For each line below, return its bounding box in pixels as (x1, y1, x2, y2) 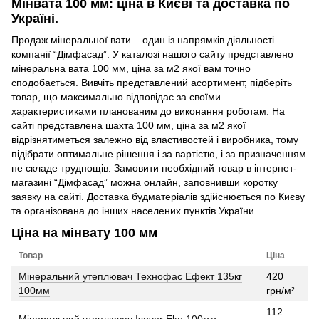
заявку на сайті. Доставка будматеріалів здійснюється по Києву (11, 190, 305, 202)
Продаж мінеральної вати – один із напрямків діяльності (11, 33, 274, 46)
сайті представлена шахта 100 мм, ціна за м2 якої (11, 119, 246, 131)
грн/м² (266, 285, 295, 297)
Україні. (11, 11, 58, 26)
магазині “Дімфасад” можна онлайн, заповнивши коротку (11, 176, 278, 188)
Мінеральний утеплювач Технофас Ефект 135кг (19, 271, 242, 283)
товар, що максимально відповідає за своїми (11, 90, 221, 103)
